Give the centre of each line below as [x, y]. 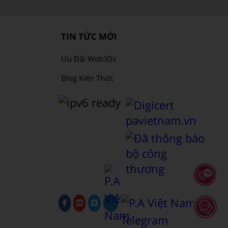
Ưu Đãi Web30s [88, 58]
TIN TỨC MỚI [89, 36]
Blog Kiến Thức [87, 78]
